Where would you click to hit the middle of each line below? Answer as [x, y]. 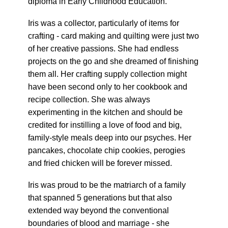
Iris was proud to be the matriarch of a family [107, 185]
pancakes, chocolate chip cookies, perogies [107, 150]
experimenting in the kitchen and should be [105, 112]
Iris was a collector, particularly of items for [104, 23]
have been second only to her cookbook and [108, 87]
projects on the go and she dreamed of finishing [113, 61]
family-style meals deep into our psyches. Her [110, 138]
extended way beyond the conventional [98, 210]
